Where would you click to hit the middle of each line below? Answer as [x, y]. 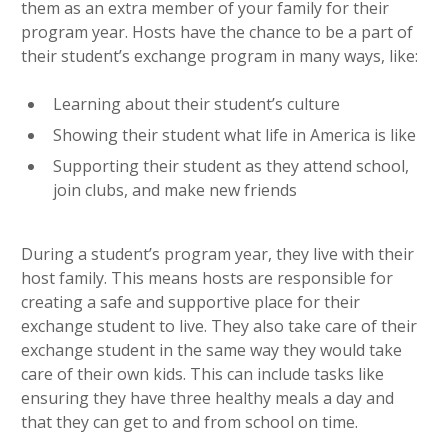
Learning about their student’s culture [196, 103]
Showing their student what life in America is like [234, 134]
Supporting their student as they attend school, [231, 165]
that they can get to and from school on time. [189, 421]
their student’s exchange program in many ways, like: [219, 55]
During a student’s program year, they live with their [217, 253]
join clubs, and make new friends [175, 189]
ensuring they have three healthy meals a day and [207, 397]
